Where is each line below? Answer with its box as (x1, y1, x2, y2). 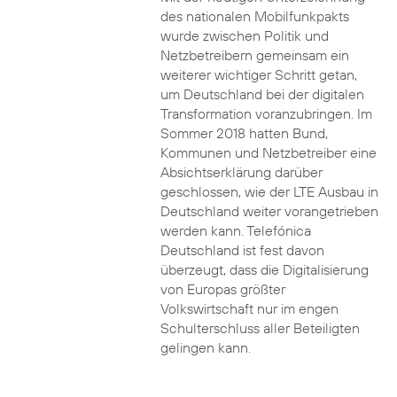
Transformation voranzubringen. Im (160, 105, 372, 122)
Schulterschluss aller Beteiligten (160, 319, 360, 337)
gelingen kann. (160, 339, 251, 356)
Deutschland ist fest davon (160, 241, 324, 259)
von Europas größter (160, 280, 285, 298)
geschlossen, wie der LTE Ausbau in (160, 183, 378, 200)
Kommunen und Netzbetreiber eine (160, 144, 377, 161)
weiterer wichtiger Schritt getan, (160, 66, 357, 83)
